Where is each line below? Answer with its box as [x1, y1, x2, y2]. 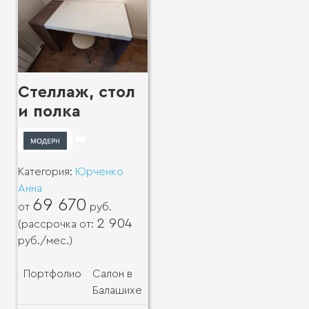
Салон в [92, 268, 132, 279]
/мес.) [40, 235, 72, 246]
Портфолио [23, 268, 81, 279]
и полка [18, 103, 81, 121]
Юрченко [75, 166, 123, 177]
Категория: [18, 166, 75, 177]
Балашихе [92, 284, 142, 296]
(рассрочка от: [18, 218, 97, 230]
